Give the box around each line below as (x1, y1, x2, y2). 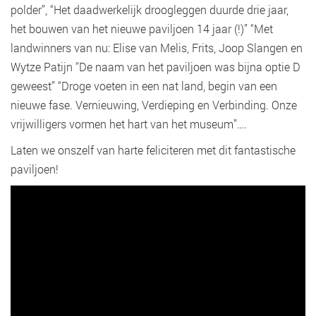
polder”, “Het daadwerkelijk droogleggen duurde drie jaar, (11, 2, 288, 17)
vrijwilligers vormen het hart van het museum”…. (11, 116, 247, 131)
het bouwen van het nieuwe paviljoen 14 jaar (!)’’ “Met (11, 21, 273, 36)
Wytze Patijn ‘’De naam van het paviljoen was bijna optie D (11, 59, 300, 74)
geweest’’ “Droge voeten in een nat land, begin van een (11, 78, 277, 93)
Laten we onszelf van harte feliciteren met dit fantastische (11, 142, 296, 157)
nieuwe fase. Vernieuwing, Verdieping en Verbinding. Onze (11, 97, 297, 112)
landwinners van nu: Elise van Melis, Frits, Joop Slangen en (11, 40, 303, 55)
